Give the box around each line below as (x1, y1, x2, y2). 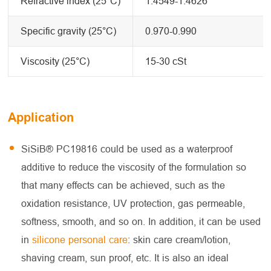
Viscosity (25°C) (21, 56, 90, 67)
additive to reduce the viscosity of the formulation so (21, 162, 247, 172)
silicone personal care (32, 234, 128, 245)
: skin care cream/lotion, (128, 234, 231, 245)
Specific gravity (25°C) (21, 25, 117, 36)
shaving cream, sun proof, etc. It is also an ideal (21, 252, 229, 263)
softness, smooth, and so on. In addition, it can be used (21, 216, 261, 227)
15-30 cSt (145, 56, 187, 67)
